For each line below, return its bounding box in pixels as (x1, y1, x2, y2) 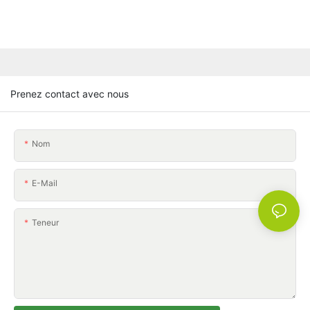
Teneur (32, 217, 59, 228)
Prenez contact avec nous (10, 87, 129, 100)
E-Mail (32, 177, 57, 188)
